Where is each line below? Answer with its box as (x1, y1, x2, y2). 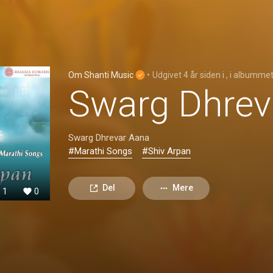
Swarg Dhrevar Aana (68, 132, 149, 143)
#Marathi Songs (68, 145, 132, 157)
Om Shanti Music (68, 69, 135, 80)
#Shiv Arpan (142, 145, 191, 157)
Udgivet (152, 69, 183, 80)
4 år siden (183, 69, 221, 80)
